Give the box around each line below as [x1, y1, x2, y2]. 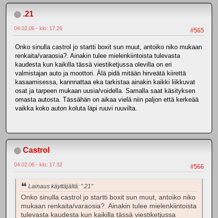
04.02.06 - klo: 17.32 [14, 161, 62, 167]
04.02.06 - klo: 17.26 [14, 25, 62, 32]
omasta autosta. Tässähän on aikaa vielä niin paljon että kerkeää [15, 95, 199, 103]
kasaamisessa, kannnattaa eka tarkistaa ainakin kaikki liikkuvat [15, 78, 195, 86]
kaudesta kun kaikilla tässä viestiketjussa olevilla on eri [15, 60, 172, 68]
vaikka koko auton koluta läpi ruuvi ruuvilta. [15, 104, 137, 112]
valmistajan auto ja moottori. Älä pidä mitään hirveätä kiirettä [15, 69, 186, 77]
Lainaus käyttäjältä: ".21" [28, 183, 93, 190]
